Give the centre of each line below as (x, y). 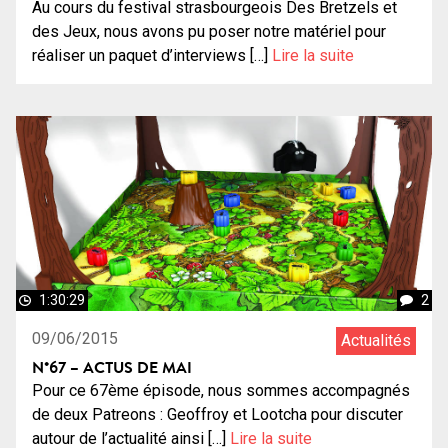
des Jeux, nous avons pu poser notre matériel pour (209, 31)
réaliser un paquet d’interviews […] (152, 55)
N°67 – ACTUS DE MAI (112, 366)
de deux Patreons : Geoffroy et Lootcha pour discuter (217, 414)
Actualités (376, 340)
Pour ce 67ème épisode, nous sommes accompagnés (221, 390)
